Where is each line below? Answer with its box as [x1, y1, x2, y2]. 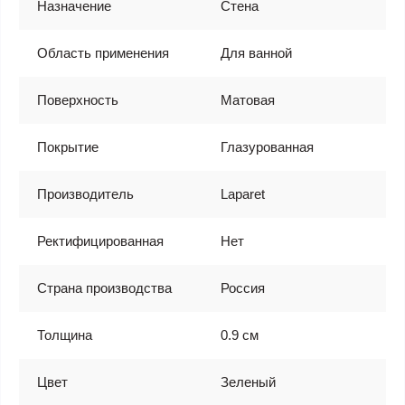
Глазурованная [221, 139, 314, 155]
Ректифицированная [37, 233, 164, 249]
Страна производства [37, 280, 172, 296]
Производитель [37, 186, 134, 202]
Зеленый [221, 374, 276, 390]
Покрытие [37, 139, 99, 155]
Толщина [37, 327, 92, 343]
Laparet [221, 186, 265, 202]
